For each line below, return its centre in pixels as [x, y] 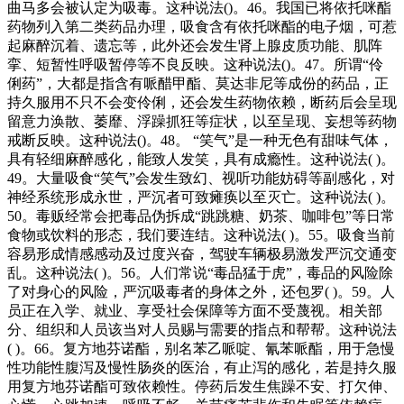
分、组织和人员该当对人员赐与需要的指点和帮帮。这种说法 [202, 329]
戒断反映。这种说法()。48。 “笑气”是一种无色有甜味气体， [200, 140]
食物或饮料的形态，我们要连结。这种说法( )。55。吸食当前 [201, 234]
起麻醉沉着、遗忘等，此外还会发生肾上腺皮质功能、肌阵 [195, 45]
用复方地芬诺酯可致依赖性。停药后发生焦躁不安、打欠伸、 [202, 386]
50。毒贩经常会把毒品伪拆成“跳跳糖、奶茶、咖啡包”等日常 [201, 216]
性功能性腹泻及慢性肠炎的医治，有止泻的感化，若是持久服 [202, 367]
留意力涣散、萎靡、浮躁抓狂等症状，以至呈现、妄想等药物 [202, 121]
